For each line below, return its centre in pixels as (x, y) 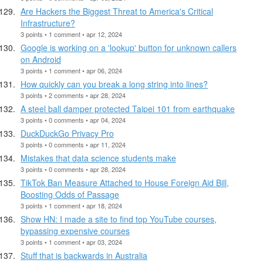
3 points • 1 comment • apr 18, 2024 (71, 205)
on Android (41, 59)
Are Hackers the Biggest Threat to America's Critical (117, 11)
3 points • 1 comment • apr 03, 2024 (71, 242)
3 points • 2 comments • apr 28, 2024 (73, 95)
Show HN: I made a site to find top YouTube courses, (119, 219)
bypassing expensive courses (75, 230)
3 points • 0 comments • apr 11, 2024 (73, 144)
